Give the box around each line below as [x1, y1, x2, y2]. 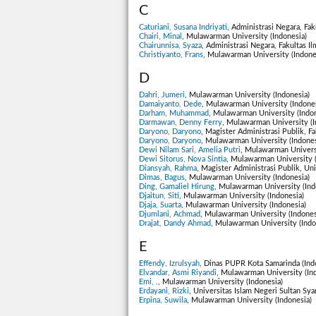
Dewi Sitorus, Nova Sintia [139, 154, 226, 163]
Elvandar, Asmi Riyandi [139, 268, 217, 276]
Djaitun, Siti [139, 191, 179, 200]
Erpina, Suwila [139, 296, 187, 304]
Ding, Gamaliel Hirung [139, 182, 214, 190]
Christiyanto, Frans [139, 50, 203, 59]
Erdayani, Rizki [139, 286, 189, 295]
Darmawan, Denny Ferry [139, 118, 222, 126]
